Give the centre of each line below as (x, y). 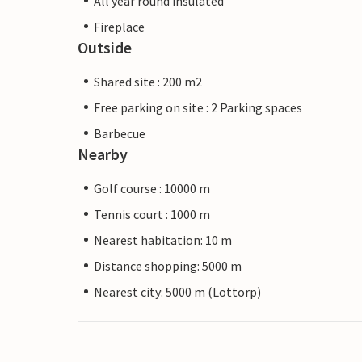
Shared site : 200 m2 (148, 81)
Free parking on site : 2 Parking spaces (198, 107)
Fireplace (119, 26)
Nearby (103, 154)
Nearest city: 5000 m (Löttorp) (177, 291)
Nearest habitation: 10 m (163, 240)
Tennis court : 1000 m (152, 214)
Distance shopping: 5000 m (168, 265)
